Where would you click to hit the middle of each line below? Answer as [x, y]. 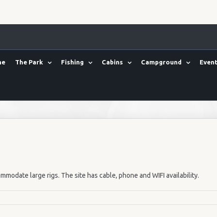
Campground [161, 62]
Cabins [112, 62]
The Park [29, 62]
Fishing [72, 62]
